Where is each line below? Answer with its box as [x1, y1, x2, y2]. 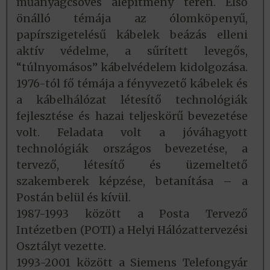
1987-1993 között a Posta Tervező [16, 207, 248, 221]
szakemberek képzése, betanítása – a [16, 174, 248, 189]
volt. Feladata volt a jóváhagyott [16, 125, 248, 140]
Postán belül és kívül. [16, 190, 131, 205]
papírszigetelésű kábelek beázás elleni [16, 28, 248, 42]
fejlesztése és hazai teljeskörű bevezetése [16, 109, 248, 124]
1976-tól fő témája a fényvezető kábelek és [16, 77, 248, 91]
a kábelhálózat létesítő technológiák [16, 93, 248, 107]
